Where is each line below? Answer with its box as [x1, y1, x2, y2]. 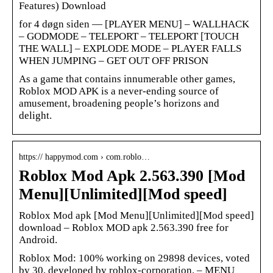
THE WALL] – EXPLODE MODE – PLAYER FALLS [19, 42, 241, 54]
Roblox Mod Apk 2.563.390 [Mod [19, 166, 245, 185]
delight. [19, 109, 52, 121]
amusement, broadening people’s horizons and [19, 97, 219, 109]
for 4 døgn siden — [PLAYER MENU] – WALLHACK [19, 18, 249, 30]
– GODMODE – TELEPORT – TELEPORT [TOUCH [19, 30, 239, 42]
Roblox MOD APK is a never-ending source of [19, 85, 219, 97]
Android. [19, 233, 57, 246]
